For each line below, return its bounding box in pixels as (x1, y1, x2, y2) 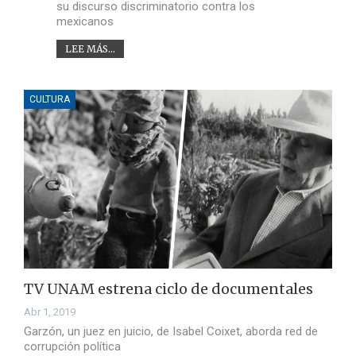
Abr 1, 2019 (24, 306, 75, 319)
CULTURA (29, 93, 70, 105)
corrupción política (24, 339, 121, 354)
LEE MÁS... (64, 42, 115, 55)
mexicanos (56, 14, 114, 29)
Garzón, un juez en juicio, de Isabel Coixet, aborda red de (24, 324, 318, 339)
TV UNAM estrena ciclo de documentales (24, 280, 313, 299)
